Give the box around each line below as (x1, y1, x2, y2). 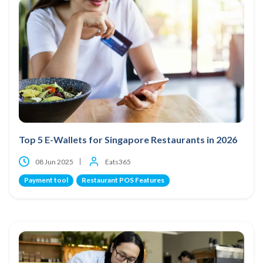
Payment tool (24, 175, 68, 184)
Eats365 (105, 157, 131, 166)
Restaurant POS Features (82, 175, 164, 184)
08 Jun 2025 (35, 157, 73, 166)
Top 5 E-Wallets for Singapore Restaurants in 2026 (19, 133, 237, 145)
